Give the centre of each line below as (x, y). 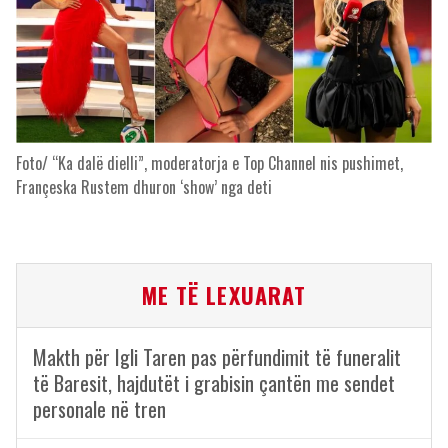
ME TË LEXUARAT (224, 295)
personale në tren (99, 409)
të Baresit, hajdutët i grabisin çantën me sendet (214, 383)
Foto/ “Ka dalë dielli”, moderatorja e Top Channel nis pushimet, (209, 163)
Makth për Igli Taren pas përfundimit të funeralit (217, 357)
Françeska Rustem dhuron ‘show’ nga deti (144, 187)
